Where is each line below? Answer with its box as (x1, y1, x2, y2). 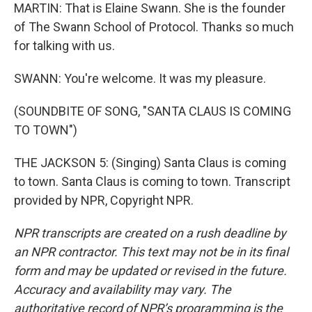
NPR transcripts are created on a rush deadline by (14, 226, 286, 240)
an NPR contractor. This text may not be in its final (14, 244, 288, 259)
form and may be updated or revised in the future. (14, 263, 287, 278)
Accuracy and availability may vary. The (14, 282, 231, 297)
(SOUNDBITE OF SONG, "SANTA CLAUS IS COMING (14, 104, 291, 118)
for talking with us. (14, 38, 115, 53)
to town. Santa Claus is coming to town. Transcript (14, 174, 290, 189)
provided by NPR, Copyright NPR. (14, 193, 194, 208)
